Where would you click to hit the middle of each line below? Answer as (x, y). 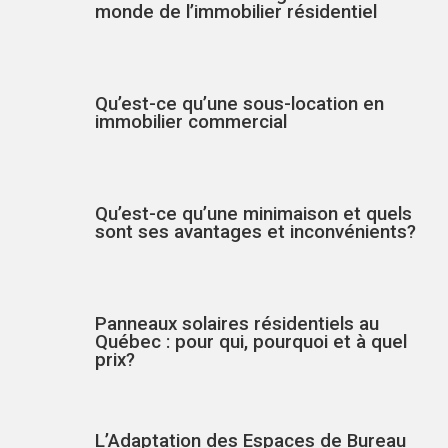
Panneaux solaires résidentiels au (237, 323)
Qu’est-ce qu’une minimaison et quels (253, 213)
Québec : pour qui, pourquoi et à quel (251, 341)
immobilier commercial (191, 121)
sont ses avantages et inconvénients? (255, 231)
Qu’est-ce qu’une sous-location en (239, 103)
